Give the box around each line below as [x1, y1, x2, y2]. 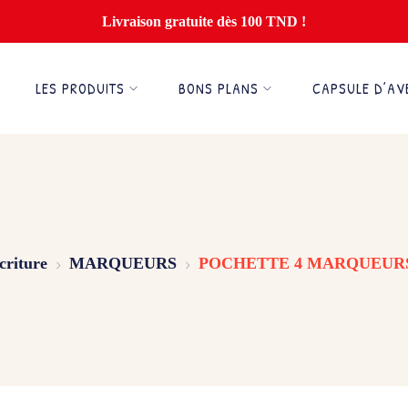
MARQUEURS [68, 254, 177, 272]
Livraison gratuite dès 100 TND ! [102, 14, 306, 29]
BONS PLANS [178, 78, 259, 98]
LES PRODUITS [36, 78, 125, 98]
